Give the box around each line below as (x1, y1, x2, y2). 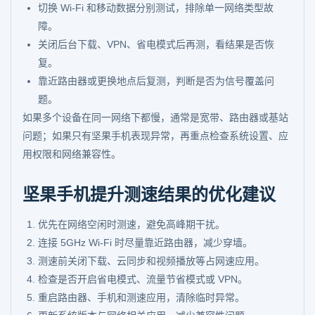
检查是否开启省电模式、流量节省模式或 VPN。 (38, 274, 247, 285)
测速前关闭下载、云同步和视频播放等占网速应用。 (38, 255, 264, 266)
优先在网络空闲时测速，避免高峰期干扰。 (38, 219, 225, 230)
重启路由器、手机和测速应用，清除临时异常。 (38, 292, 245, 303)
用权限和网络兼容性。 (22, 148, 121, 160)
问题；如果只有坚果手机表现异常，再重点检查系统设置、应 (22, 130, 288, 141)
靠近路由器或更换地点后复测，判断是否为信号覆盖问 (38, 75, 274, 86)
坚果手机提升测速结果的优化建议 (22, 185, 276, 204)
